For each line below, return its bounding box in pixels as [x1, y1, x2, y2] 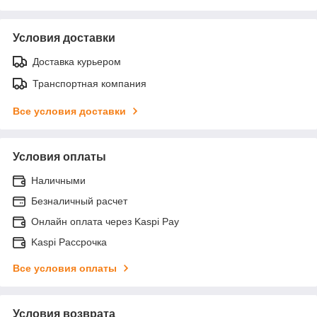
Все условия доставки [13, 105, 126, 117]
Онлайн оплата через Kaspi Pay [31, 215, 179, 227]
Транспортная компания [33, 77, 146, 89]
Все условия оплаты [13, 262, 117, 274]
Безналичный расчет [31, 195, 127, 207]
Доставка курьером [33, 55, 121, 67]
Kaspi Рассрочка [31, 236, 107, 248]
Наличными [31, 174, 86, 186]
